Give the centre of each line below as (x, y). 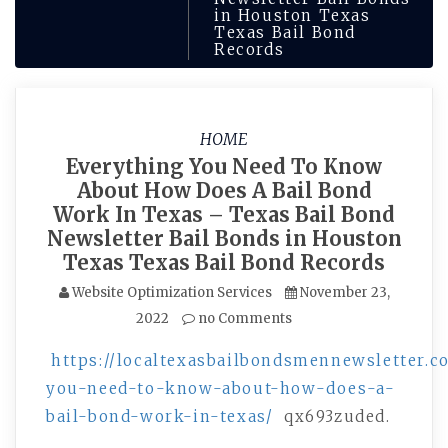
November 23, (344, 292)
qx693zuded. (334, 416)
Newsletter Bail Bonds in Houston (224, 238)
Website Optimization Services (171, 292)
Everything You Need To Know (224, 166)
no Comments (243, 318)
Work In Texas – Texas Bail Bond (224, 214)
